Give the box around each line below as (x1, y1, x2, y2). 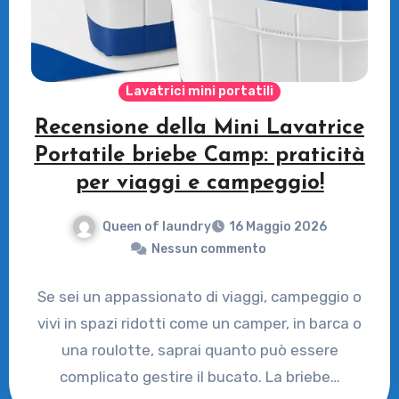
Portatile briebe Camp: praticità (34, 144, 365, 167)
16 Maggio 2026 (229, 219, 327, 235)
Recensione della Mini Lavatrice (35, 117, 364, 139)
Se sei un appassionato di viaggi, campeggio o (37, 288, 362, 306)
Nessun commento (151, 241, 266, 257)
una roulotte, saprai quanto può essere (61, 341, 338, 360)
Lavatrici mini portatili (126, 83, 273, 99)
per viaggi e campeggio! (75, 172, 324, 194)
